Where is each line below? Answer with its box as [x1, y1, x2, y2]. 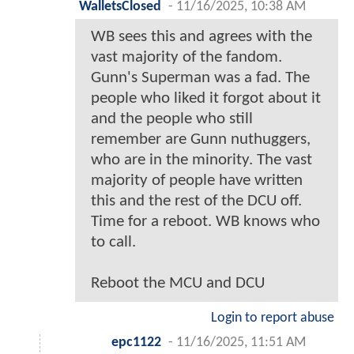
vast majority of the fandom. [91, 49, 282, 66]
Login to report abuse [211, 311, 334, 326]
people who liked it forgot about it [91, 90, 321, 107]
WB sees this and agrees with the [91, 28, 312, 46]
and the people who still [91, 111, 253, 128]
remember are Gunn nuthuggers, [91, 131, 311, 149]
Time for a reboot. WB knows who [91, 213, 320, 231]
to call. [91, 234, 136, 251]
